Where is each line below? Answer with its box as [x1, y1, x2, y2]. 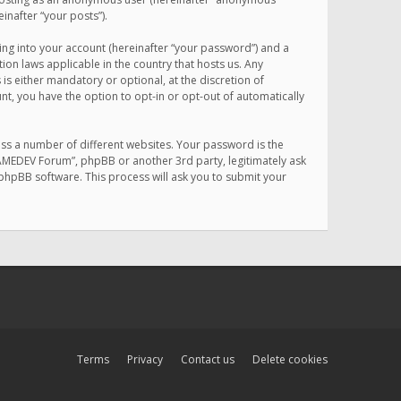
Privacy [127, 352, 163, 367]
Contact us [181, 352, 235, 367]
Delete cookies [252, 352, 328, 367]
